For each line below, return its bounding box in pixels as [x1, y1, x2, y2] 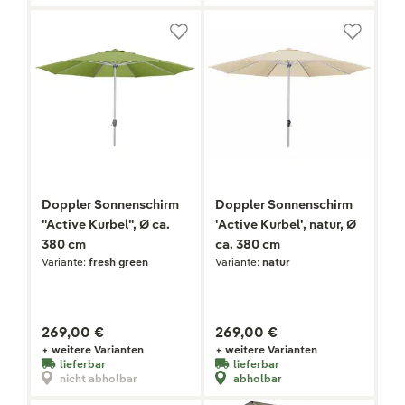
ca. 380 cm [215, 236, 280, 253]
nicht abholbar [60, 371, 137, 385]
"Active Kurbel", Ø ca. [42, 216, 170, 233]
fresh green [89, 255, 148, 269]
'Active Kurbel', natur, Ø [215, 216, 356, 233]
